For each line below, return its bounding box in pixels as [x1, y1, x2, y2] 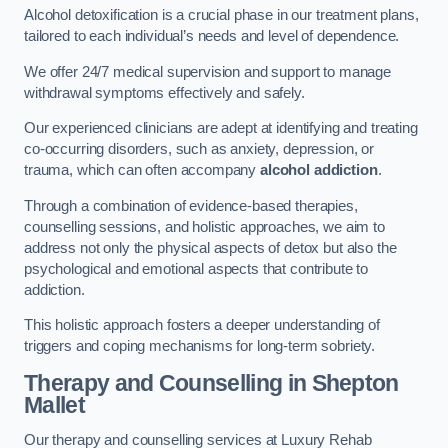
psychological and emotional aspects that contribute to [24, 260, 369, 277]
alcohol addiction [260, 162, 378, 179]
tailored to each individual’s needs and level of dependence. [24, 28, 404, 45]
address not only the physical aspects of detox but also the [24, 239, 397, 256]
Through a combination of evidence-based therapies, [24, 197, 358, 214]
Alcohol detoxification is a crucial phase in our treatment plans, [24, 7, 419, 24]
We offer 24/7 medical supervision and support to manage [24, 63, 392, 80]
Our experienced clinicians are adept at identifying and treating [24, 120, 418, 137]
